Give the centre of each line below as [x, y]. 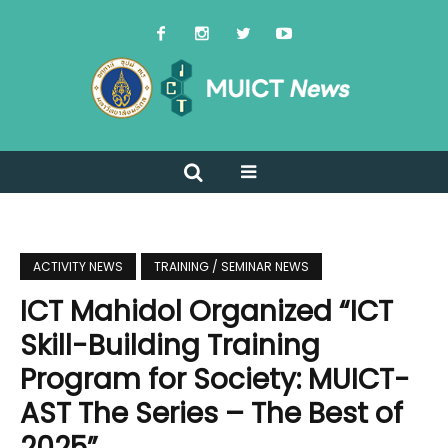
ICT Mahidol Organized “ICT [206, 312]
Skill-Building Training [170, 346]
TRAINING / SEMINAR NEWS [231, 267]
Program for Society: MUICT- [215, 380]
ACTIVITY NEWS [78, 267]
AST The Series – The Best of [211, 414]
